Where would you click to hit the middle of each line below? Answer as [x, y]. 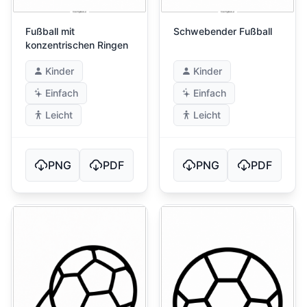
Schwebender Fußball [223, 31]
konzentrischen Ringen [77, 45]
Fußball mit [50, 31]
